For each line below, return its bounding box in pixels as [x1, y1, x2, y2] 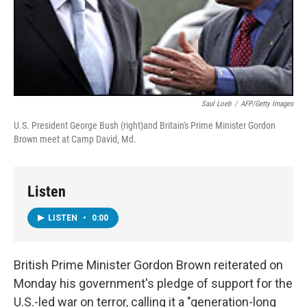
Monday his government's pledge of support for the [14, 275, 293, 291]
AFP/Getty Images [241, 99, 293, 108]
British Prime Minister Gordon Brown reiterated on [14, 257, 283, 272]
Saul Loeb [201, 99, 231, 108]
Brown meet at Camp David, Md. [14, 134, 136, 145]
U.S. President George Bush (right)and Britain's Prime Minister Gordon [14, 120, 275, 131]
